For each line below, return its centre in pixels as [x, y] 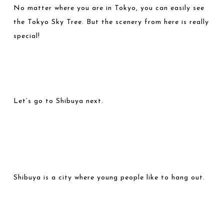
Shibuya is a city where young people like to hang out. [109, 178]
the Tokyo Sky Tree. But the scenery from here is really [111, 22]
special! [27, 36]
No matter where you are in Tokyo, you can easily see [109, 8]
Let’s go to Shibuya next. [59, 101]
